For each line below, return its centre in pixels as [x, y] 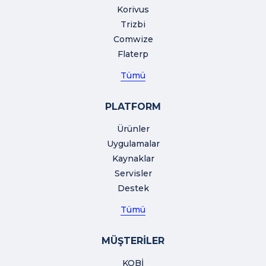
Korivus [133, 10]
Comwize [133, 39]
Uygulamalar [133, 144]
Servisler [133, 174]
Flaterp [133, 54]
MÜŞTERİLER [133, 241]
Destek [133, 189]
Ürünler [133, 129]
